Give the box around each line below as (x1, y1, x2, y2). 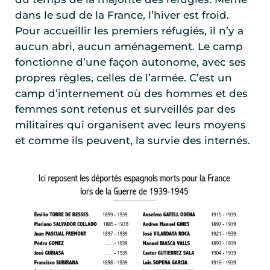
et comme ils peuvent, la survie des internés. (15, 134, 250, 147)
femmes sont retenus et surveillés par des (15, 103, 236, 116)
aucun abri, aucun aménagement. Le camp (15, 40, 243, 53)
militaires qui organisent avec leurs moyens (15, 119, 246, 131)
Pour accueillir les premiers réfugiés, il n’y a (15, 25, 243, 37)
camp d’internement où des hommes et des (15, 87, 248, 100)
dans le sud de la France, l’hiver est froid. (15, 9, 229, 22)
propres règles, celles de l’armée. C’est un (15, 72, 232, 84)
